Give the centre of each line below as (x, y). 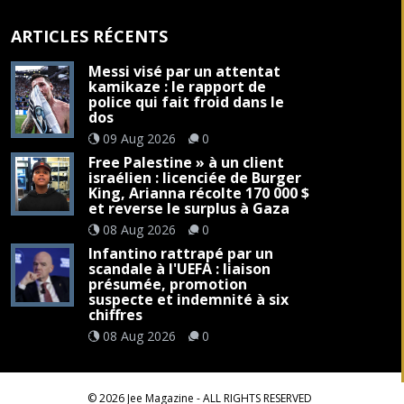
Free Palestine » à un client (186, 162)
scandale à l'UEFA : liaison (179, 268)
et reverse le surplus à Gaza (188, 208)
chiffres (115, 314)
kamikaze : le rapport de (177, 86)
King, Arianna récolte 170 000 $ (198, 193)
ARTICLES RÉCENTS (89, 36)
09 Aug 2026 (139, 138)
